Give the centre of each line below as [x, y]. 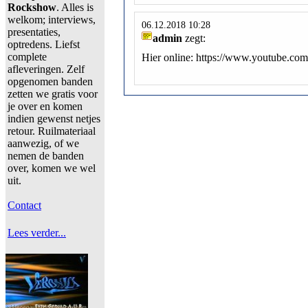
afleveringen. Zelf [46, 69]
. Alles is [75, 7]
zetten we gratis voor [53, 94]
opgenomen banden [50, 81]
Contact [24, 205]
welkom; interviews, [52, 20]
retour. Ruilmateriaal [52, 131]
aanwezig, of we [43, 143]
